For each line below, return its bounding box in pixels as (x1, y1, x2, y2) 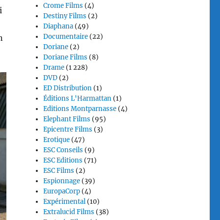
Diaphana (43, 22, 74, 30)
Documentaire (43, 32, 88, 41)
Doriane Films (43, 53, 88, 61)
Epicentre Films (43, 125, 93, 134)
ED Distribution (43, 84, 92, 92)
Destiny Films (43, 12, 87, 20)
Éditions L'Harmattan (43, 94, 112, 103)
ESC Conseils (43, 146, 83, 154)
